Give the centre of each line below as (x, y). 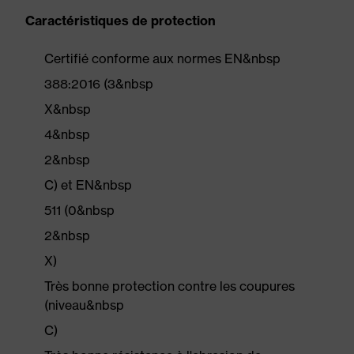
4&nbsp (67, 134)
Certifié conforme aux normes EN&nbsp (162, 58)
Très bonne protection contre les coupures (169, 286)
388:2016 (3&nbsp (99, 84)
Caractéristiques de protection (121, 21)
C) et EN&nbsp (88, 185)
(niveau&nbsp (84, 305)
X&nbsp (68, 109)
